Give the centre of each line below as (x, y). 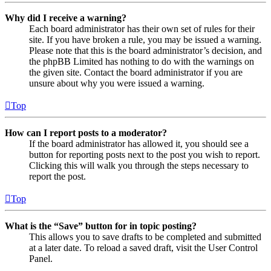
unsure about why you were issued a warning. (117, 83)
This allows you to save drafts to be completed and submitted (145, 237)
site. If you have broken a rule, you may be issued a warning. (145, 39)
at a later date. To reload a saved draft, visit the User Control (143, 247)
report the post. (57, 176)
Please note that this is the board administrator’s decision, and (145, 50)
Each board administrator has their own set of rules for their (142, 28)
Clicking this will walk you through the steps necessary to (139, 165)
